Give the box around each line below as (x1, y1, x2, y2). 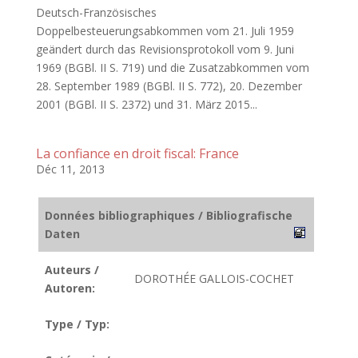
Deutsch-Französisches (35, 5, 157, 20)
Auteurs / (45, 262, 99, 277)
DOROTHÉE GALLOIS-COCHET (134, 271, 294, 286)
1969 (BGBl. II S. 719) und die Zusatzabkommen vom (35, 60, 309, 75)
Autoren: (45, 280, 95, 296)
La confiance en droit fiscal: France (35, 145, 239, 162)
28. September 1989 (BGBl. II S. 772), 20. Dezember (35, 78, 302, 93)
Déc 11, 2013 (35, 161, 105, 177)
